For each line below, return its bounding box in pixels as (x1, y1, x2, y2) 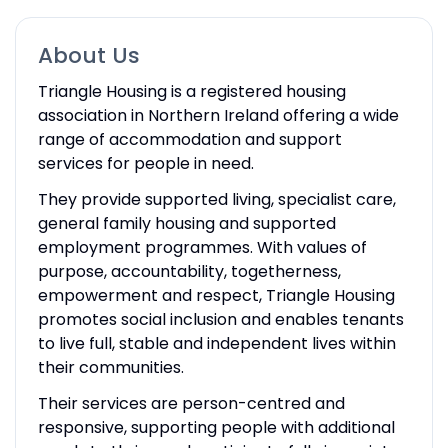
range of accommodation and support (37, 127, 342, 151)
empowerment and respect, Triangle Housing (37, 283, 395, 307)
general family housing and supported (37, 211, 336, 235)
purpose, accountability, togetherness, (37, 259, 341, 283)
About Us (37, 39, 140, 71)
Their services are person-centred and (37, 391, 345, 415)
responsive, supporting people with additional (37, 415, 395, 439)
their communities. (37, 355, 184, 379)
